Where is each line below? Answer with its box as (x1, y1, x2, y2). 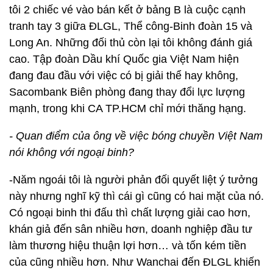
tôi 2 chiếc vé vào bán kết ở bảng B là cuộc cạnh (9, 4, 246, 16)
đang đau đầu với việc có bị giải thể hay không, (9, 69, 238, 82)
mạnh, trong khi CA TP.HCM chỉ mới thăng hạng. (9, 102, 246, 115)
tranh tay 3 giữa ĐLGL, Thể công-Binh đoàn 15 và (9, 20, 252, 32)
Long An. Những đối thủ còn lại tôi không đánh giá (9, 37, 252, 49)
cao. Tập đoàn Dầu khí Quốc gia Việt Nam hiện (9, 53, 239, 65)
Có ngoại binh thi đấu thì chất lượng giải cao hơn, (9, 207, 250, 219)
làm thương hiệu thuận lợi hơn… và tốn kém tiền (9, 239, 246, 252)
